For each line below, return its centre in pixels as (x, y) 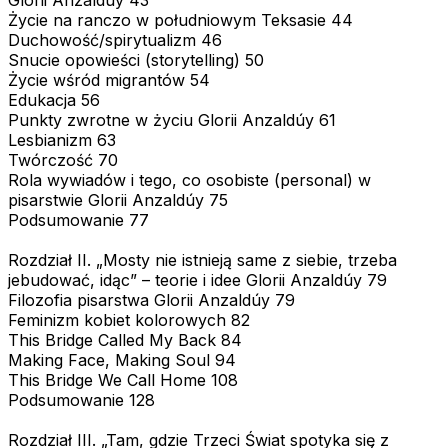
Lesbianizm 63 (62, 139)
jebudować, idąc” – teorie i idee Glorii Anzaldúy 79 (197, 279)
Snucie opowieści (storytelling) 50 (136, 59)
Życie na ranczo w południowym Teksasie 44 (180, 19)
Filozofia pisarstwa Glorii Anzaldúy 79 (151, 299)
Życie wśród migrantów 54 (109, 79)
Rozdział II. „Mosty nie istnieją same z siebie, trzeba (202, 259)
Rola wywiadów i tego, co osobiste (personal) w (189, 179)
